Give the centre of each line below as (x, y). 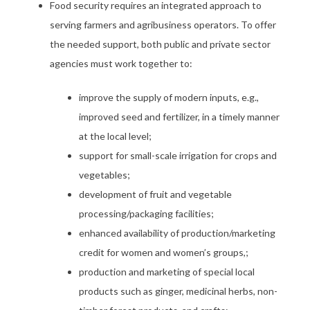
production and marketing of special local (167, 272)
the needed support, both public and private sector (160, 44)
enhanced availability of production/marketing (177, 233)
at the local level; (115, 136)
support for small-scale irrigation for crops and (178, 155)
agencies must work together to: (121, 63)
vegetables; (104, 175)
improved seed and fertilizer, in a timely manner (179, 117)
